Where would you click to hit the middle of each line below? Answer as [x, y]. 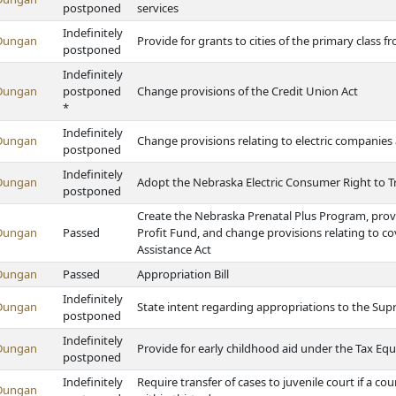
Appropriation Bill [183, 274]
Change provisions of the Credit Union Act [247, 91]
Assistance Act [174, 249]
